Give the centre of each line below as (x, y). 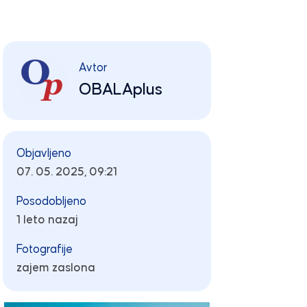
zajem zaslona (56, 268)
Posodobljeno (51, 201)
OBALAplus (120, 89)
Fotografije (44, 249)
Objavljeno (44, 153)
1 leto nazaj (47, 220)
